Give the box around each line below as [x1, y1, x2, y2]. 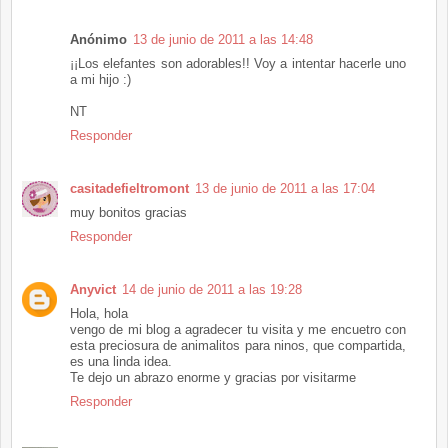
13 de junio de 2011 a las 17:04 [195, 181, 375, 197]
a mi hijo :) [70, 72, 131, 88]
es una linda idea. [70, 354, 172, 370]
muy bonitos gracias [70, 205, 187, 221]
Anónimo [70, 32, 127, 48]
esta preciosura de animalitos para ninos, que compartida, [70, 338, 406, 354]
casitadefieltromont [70, 181, 189, 197]
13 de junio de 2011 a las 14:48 [133, 32, 313, 48]
